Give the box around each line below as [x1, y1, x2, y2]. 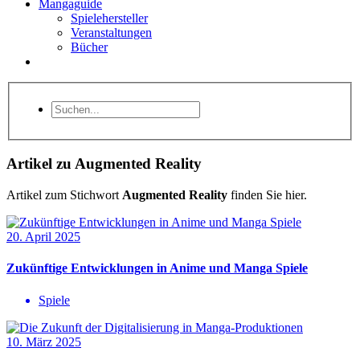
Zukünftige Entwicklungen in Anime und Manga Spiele [6, 261, 308, 276]
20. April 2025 [6, 230, 80, 244]
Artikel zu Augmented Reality [6, 155, 202, 173]
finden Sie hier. [227, 188, 307, 202]
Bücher [71, 40, 108, 54]
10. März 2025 [6, 334, 81, 349]
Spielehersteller [71, 11, 148, 25]
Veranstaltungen [71, 26, 152, 39]
